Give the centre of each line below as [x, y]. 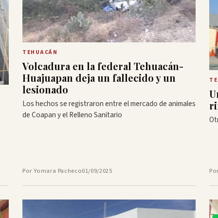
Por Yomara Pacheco [52, 171]
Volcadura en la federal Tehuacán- [103, 66]
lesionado [45, 89]
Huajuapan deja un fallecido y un [99, 77]
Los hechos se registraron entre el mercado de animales [109, 103]
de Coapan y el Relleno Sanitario [72, 115]
